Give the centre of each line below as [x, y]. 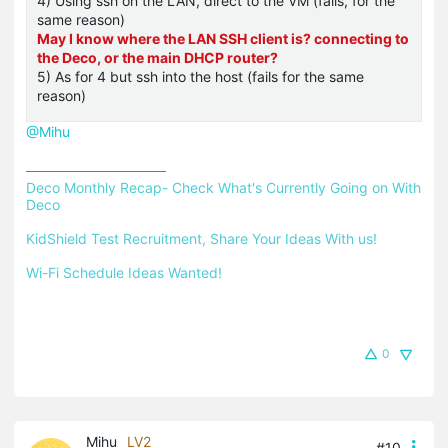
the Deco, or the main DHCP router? [157, 57]
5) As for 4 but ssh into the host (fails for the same [200, 76]
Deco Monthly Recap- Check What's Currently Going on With [223, 187]
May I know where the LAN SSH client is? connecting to [223, 38]
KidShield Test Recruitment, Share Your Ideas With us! [201, 238]
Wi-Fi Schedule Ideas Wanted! [124, 272]
